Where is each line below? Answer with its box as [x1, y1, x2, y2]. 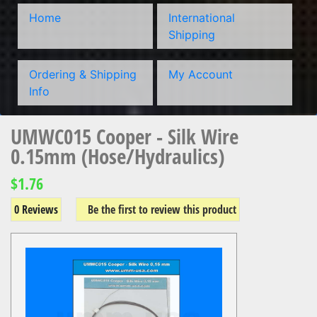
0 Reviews [14, 202, 58, 218]
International [168, 11, 235, 25]
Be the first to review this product [88, 202, 236, 218]
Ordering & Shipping [29, 67, 137, 82]
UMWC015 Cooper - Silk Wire [11, 122, 238, 151]
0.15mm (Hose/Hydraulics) [11, 142, 224, 171]
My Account [168, 67, 233, 82]
